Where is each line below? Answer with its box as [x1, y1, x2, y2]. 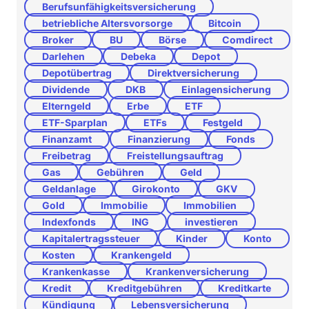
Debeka [121, 50, 156, 62]
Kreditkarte [218, 282, 271, 294]
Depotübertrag [42, 67, 112, 79]
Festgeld [203, 117, 243, 128]
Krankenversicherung [146, 266, 249, 277]
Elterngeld [42, 100, 91, 112]
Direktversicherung [148, 67, 239, 79]
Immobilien [183, 199, 237, 211]
